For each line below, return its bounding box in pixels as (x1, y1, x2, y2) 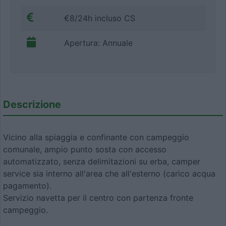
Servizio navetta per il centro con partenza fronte (3, 193, 193, 203)
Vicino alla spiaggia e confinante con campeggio (3, 132, 189, 143)
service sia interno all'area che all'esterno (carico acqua (3, 168, 215, 179)
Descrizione (3, 98, 61, 110)
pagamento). (3, 181, 51, 191)
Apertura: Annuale (64, 37, 133, 48)
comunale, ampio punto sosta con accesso (3, 144, 166, 155)
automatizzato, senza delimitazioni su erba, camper (3, 156, 200, 167)
